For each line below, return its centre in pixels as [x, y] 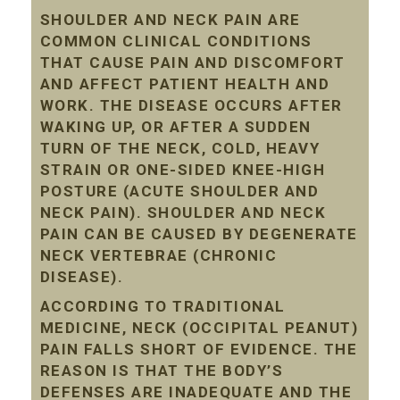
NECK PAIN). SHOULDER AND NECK [183, 213]
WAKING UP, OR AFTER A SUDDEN [175, 127]
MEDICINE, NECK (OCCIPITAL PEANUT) [199, 327]
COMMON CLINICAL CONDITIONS [176, 42]
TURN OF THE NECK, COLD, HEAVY [180, 149]
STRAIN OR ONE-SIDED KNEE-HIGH [183, 170]
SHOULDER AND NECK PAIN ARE [170, 20]
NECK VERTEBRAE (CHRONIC [158, 256]
